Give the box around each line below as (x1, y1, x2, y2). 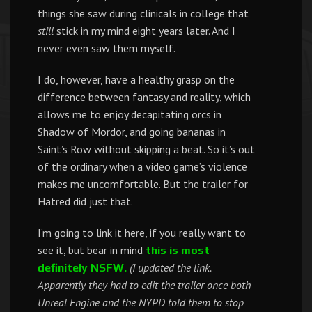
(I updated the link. (130, 260, 211, 274)
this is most (146, 244, 210, 257)
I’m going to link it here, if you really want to (38, 226, 246, 240)
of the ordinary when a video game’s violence (38, 159, 247, 173)
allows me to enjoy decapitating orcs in (38, 107, 221, 121)
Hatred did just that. (38, 194, 133, 208)
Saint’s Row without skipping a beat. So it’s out (38, 142, 255, 156)
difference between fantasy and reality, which (38, 90, 251, 104)
